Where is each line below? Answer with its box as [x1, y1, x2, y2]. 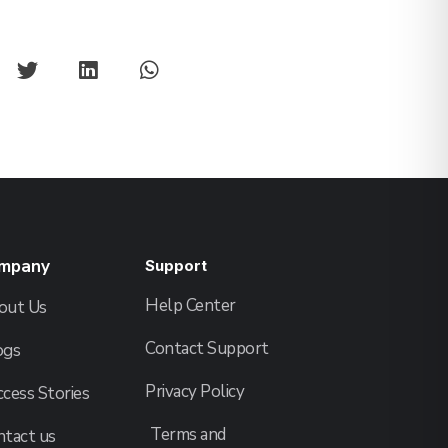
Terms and [150, 422, 226, 446]
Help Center [145, 293, 236, 317]
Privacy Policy [145, 379, 245, 403]
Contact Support [145, 336, 269, 360]
